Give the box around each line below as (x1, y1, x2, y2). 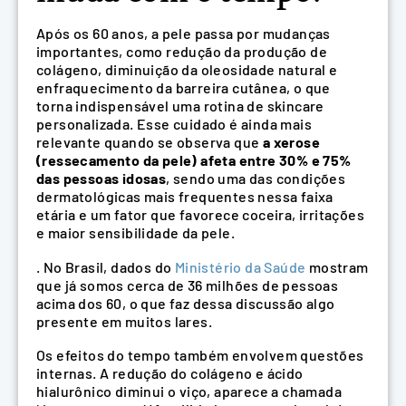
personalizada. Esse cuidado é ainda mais (36, 115, 312, 133)
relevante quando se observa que (36, 133, 263, 151)
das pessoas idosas (36, 169, 167, 188)
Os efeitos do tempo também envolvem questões (36, 346, 364, 364)
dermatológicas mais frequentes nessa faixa (36, 188, 333, 206)
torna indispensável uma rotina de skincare (36, 97, 324, 115)
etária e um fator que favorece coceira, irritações (36, 206, 364, 224)
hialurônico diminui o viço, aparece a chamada (36, 382, 342, 401)
